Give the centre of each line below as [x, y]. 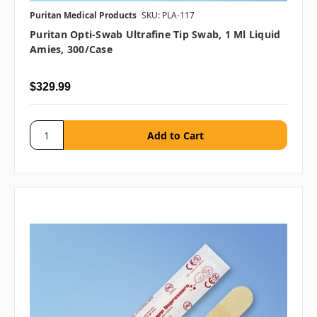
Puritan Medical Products [83, 16]
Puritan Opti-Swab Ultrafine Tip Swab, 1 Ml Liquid [155, 35]
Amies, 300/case [71, 50]
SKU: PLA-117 [168, 16]
